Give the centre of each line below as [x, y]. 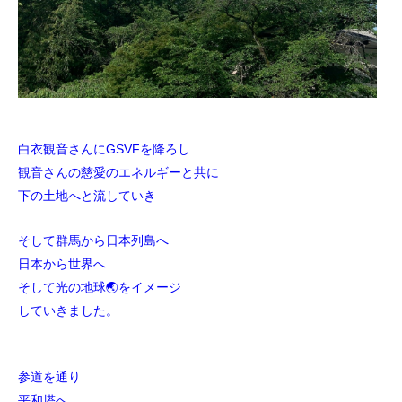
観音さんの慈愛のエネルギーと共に [118, 173]
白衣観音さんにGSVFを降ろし [104, 149]
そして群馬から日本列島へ [93, 241]
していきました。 [68, 311]
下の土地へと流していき [87, 196]
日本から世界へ [62, 264]
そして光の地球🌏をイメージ [100, 288]
